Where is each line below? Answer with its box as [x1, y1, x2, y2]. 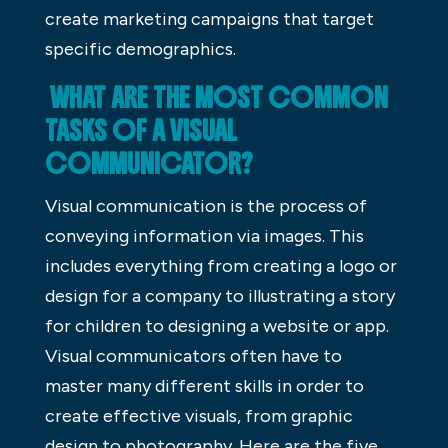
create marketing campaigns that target [44, 7, 374, 30]
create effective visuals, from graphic [44, 404, 353, 427]
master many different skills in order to [44, 374, 364, 397]
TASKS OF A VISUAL [44, 113, 237, 148]
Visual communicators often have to [44, 344, 342, 367]
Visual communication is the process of [44, 194, 367, 217]
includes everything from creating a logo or [44, 254, 397, 277]
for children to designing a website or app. [44, 314, 389, 337]
